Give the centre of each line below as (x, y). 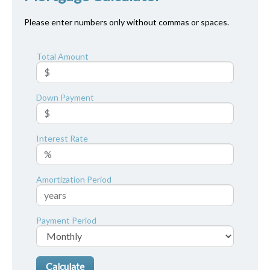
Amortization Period (74, 179)
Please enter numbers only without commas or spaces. (127, 22)
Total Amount (62, 56)
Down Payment (65, 97)
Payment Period (66, 220)
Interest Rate (62, 138)
